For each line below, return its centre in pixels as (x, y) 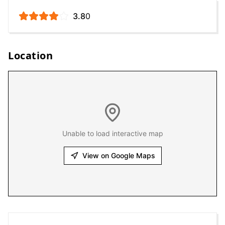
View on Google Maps (119, 155)
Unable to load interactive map (113, 133)
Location (30, 55)
